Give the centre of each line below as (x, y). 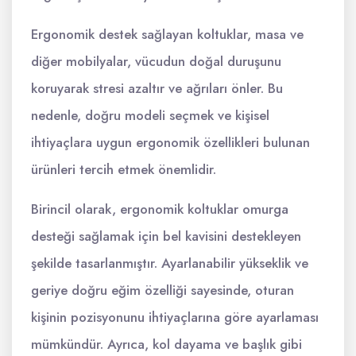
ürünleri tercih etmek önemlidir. (124, 170)
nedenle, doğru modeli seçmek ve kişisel (150, 116)
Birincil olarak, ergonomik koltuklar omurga (160, 209)
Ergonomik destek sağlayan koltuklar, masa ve (167, 35)
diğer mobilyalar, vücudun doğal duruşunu (156, 62)
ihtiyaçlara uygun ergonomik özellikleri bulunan (170, 143)
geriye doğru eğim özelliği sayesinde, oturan (163, 290)
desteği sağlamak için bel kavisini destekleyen (166, 236)
